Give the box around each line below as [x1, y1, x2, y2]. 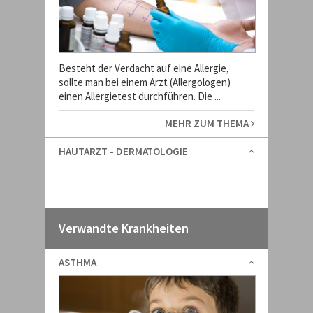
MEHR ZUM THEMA [165, 117, 251, 130]
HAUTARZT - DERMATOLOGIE [59, 145, 188, 158]
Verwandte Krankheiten [59, 220, 189, 236]
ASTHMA [59, 256, 96, 269]
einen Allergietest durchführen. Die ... [59, 89, 221, 103]
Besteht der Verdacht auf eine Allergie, [59, 61, 229, 75]
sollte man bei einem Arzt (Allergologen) [59, 75, 231, 89]
